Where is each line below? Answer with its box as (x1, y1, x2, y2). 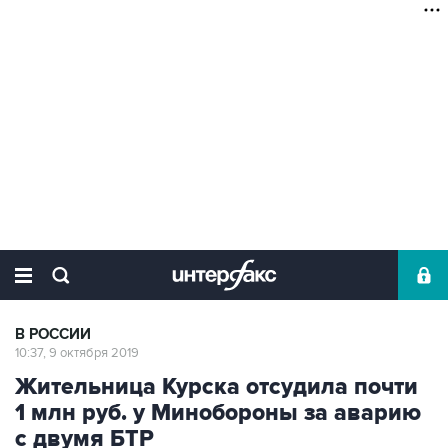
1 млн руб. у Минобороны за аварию (15, 399, 421, 427)
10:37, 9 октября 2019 (15, 345, 139, 361)
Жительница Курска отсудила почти (15, 373, 418, 401)
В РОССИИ (15, 325, 91, 344)
